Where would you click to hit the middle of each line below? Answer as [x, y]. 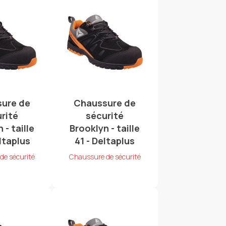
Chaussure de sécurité [105, 157]
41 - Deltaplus [105, 141]
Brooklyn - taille [105, 128]
